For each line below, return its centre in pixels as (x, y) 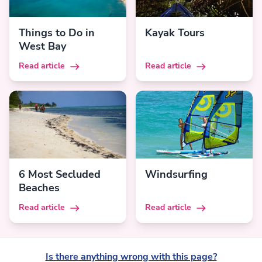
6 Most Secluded (60, 175)
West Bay (42, 47)
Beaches (39, 188)
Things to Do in (57, 33)
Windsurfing (176, 175)
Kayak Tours (175, 33)
